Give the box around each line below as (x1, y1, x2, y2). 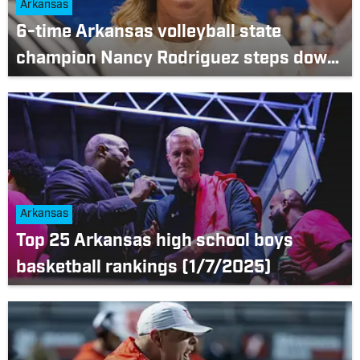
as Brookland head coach (16, 76, 219, 95)
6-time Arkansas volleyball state (16, 22, 281, 42)
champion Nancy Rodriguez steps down (16, 49, 337, 68)
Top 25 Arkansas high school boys (16, 232, 293, 252)
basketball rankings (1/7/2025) (16, 259, 272, 278)
